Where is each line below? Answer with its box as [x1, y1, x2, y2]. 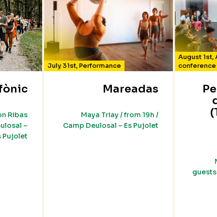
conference [178, 62, 216, 70]
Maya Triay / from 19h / [80, 110, 158, 120]
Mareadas [102, 82, 158, 96]
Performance [79, 62, 122, 70]
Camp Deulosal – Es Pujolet [62, 121, 158, 130]
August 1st [178, 53, 212, 62]
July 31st [47, 62, 77, 70]
